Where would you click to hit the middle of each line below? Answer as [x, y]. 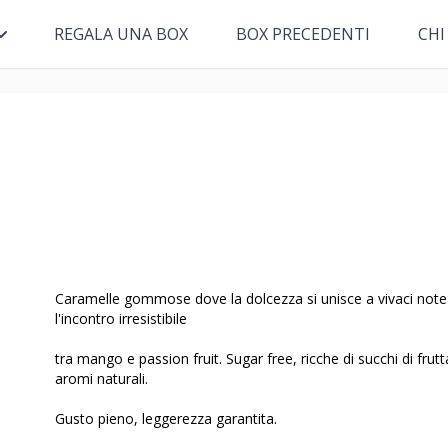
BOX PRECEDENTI [302, 34]
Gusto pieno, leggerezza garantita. [165, 418]
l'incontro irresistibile [120, 318]
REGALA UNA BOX [120, 34]
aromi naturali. [101, 378]
